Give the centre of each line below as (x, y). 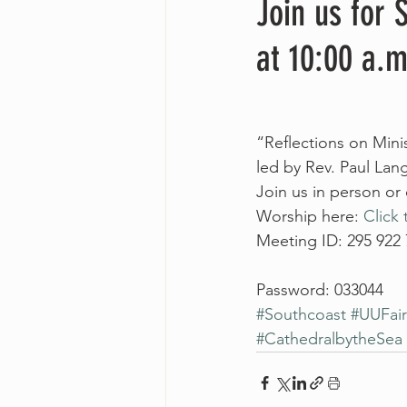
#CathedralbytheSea (329, 339)
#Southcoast (301, 314)
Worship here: (310, 216)
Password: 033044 (320, 290)
